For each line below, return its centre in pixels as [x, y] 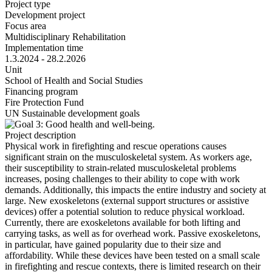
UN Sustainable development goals [72, 113]
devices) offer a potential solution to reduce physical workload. [125, 211]
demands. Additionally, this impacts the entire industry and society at [135, 189]
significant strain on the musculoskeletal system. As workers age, [128, 157]
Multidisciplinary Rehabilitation [65, 36]
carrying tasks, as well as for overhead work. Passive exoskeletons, [133, 233]
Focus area [25, 25]
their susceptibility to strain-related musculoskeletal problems [121, 168]
